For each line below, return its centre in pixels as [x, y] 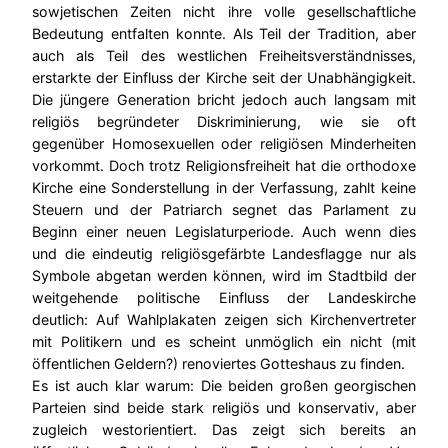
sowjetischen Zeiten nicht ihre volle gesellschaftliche [224, 11]
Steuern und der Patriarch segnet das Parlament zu [224, 209]
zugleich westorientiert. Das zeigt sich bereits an [224, 429]
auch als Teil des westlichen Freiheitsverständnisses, [224, 55]
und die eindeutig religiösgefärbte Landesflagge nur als [224, 253]
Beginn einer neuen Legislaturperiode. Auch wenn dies [224, 231]
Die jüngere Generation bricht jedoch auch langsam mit [224, 99]
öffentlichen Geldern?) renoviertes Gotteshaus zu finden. [218, 363]
